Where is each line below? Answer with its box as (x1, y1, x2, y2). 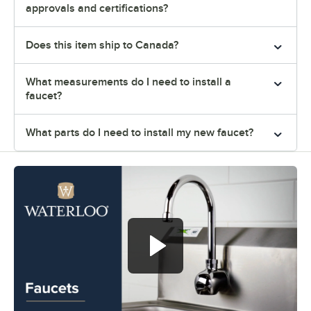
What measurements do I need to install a (26, 76, 231, 89)
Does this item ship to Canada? (26, 39, 178, 52)
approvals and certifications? (26, 2, 168, 15)
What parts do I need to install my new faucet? (26, 126, 253, 140)
